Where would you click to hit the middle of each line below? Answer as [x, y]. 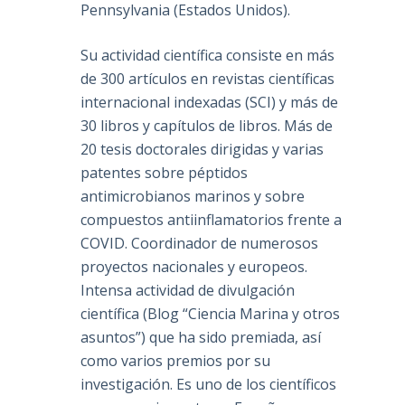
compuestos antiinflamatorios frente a [212, 220]
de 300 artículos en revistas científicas [208, 79]
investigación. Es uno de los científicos [209, 385]
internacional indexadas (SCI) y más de [210, 103]
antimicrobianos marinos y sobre [193, 197]
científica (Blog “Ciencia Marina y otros [211, 314]
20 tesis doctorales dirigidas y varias [202, 150]
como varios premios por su [176, 361]
